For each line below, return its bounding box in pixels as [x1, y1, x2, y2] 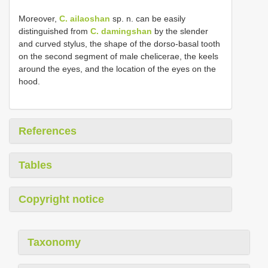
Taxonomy [28, 236, 81, 248]
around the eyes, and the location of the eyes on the [19, 63, 216, 74]
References [19, 124, 77, 137]
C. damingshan [90, 26, 152, 36]
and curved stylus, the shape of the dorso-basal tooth [19, 38, 220, 48]
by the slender [152, 26, 208, 36]
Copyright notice [19, 193, 104, 205]
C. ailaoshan [59, 13, 110, 23]
